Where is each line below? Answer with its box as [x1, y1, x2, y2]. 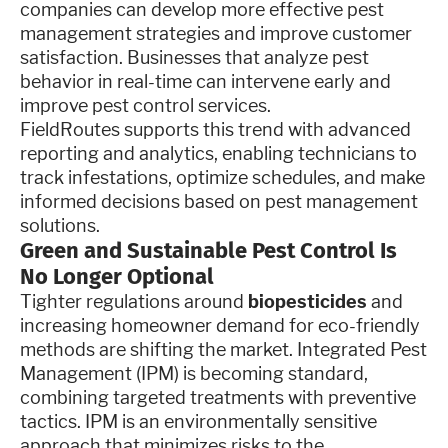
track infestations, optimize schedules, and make [20, 166, 425, 188]
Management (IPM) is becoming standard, [20, 362, 368, 384]
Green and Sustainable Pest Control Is [20, 236, 397, 264]
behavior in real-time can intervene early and [20, 70, 391, 92]
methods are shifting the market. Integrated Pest [20, 338, 427, 360]
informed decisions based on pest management [20, 190, 418, 212]
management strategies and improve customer [20, 22, 412, 44]
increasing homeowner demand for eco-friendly [20, 314, 420, 336]
